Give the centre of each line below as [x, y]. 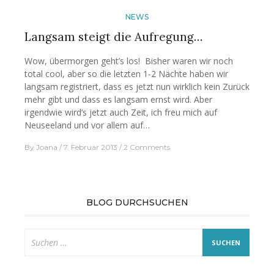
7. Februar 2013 [91, 147]
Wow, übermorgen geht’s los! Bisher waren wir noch [129, 61]
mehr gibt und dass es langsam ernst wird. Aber [118, 100]
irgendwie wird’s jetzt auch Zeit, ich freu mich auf [121, 113]
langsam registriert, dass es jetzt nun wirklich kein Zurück [137, 87]
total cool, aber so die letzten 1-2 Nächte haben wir [126, 74]
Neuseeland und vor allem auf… [87, 125]
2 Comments [147, 147]
